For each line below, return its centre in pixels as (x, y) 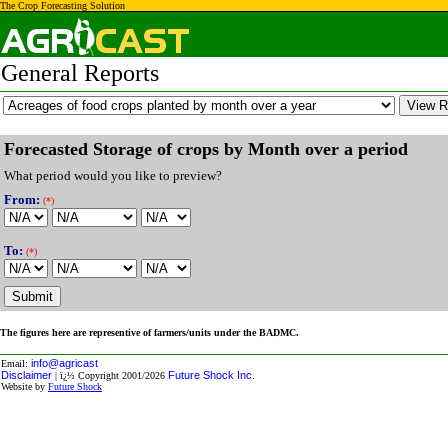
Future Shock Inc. (211, 375)
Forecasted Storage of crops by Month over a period (206, 149)
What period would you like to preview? (113, 175)
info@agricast (64, 363)
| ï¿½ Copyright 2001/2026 (110, 375)
